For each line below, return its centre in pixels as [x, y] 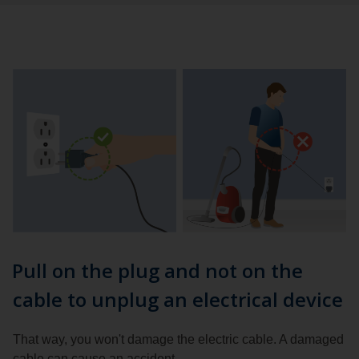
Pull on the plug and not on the [157, 270]
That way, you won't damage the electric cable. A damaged [178, 339]
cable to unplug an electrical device [178, 299]
